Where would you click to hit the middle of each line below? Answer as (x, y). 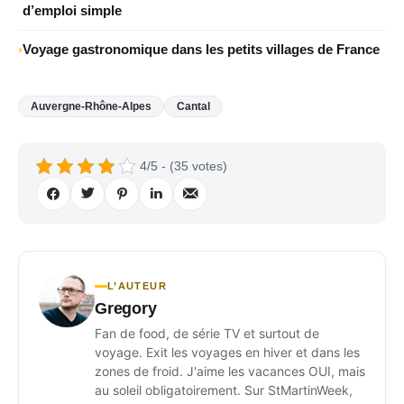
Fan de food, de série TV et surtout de (207, 333)
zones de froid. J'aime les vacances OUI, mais (230, 371)
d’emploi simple (72, 10)
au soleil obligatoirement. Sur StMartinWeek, (224, 390)
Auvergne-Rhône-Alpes (91, 106)
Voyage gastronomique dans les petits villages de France (201, 49)
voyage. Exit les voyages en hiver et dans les (227, 352)
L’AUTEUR (137, 285)
